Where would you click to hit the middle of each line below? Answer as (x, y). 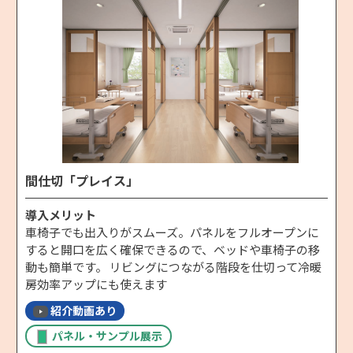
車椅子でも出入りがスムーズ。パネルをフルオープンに (172, 232)
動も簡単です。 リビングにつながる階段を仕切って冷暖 (173, 266)
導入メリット (61, 214)
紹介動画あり (84, 310)
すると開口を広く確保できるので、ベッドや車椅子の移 (173, 249)
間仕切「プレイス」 (82, 180)
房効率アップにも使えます (96, 284)
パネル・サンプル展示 (107, 335)
